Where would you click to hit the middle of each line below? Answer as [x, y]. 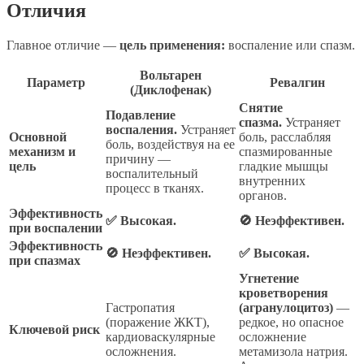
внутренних [272, 180]
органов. [263, 195]
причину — [138, 158]
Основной [38, 136]
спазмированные [286, 151]
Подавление [141, 115]
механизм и [42, 151]
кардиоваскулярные [160, 336]
